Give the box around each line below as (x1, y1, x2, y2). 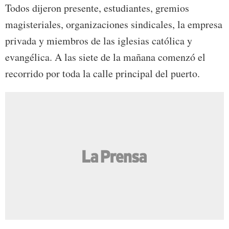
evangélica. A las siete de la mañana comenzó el (5, 50, 205, 64)
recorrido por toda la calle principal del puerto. (5, 66, 200, 81)
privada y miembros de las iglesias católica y (5, 34, 192, 48)
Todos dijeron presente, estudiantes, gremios (5, 1, 189, 15)
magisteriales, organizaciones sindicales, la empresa (5, 17, 222, 32)
